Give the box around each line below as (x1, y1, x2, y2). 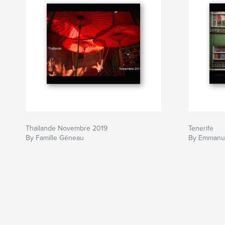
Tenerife (188, 124, 213, 133)
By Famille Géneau (26, 134, 84, 143)
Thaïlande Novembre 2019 (26, 124, 107, 133)
